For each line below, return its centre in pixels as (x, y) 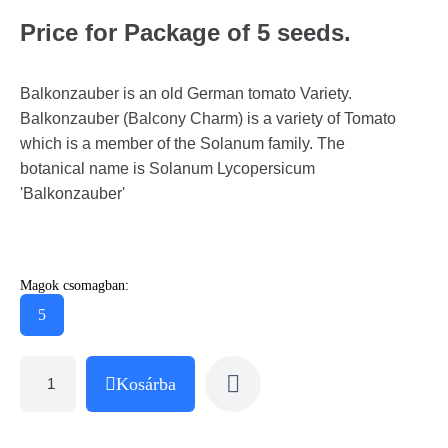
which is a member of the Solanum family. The (182, 143)
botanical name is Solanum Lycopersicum (167, 168)
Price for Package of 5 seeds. (185, 32)
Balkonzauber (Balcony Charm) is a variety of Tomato (208, 118)
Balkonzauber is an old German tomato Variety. (186, 93)
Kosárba (146, 383)
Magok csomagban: (74, 285)
